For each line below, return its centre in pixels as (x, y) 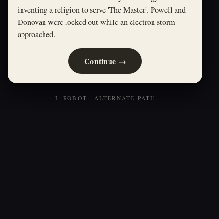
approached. (36, 34)
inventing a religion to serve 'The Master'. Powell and (102, 10)
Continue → (105, 61)
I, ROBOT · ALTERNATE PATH (105, 98)
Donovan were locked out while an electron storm (96, 22)
